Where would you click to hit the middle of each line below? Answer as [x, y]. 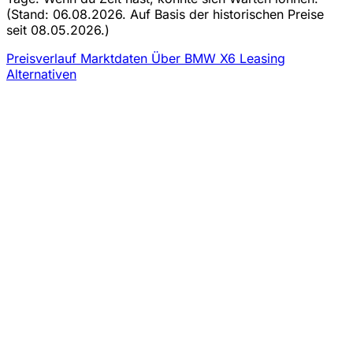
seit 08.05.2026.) [58, 30]
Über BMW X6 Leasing [218, 58]
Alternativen [41, 74]
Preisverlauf [43, 58]
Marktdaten [116, 58]
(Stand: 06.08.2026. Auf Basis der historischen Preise [165, 14]
